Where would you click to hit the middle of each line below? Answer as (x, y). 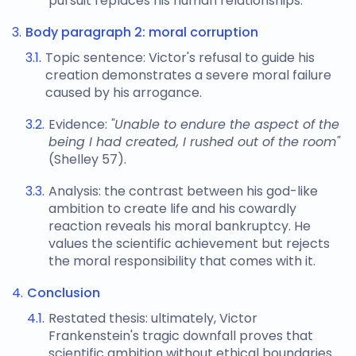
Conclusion (64, 293)
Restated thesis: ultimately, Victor (153, 318)
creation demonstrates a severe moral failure (188, 75)
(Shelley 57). (87, 159)
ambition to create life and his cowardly (172, 209)
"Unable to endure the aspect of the (225, 124)
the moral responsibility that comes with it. (182, 261)
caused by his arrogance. (124, 93)
